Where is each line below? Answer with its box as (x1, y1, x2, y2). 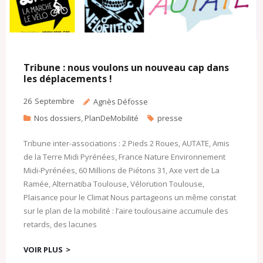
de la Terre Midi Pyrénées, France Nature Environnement (23, 151, 225, 162)
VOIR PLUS (23, 244, 63, 255)
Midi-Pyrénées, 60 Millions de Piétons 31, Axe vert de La (23, 164, 220, 176)
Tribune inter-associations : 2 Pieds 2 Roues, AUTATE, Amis (23, 137, 230, 149)
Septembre (35, 95, 75, 106)
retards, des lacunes (23, 218, 97, 230)
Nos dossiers (34, 112, 81, 123)
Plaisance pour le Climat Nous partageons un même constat (23, 191, 236, 203)
